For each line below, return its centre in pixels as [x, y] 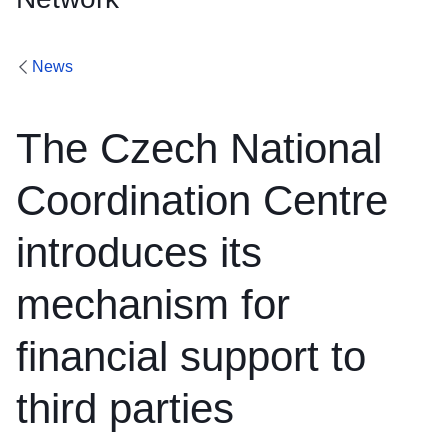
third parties [125, 409]
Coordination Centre [202, 201]
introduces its [139, 253]
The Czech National [199, 149]
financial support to [191, 357]
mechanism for [153, 305]
